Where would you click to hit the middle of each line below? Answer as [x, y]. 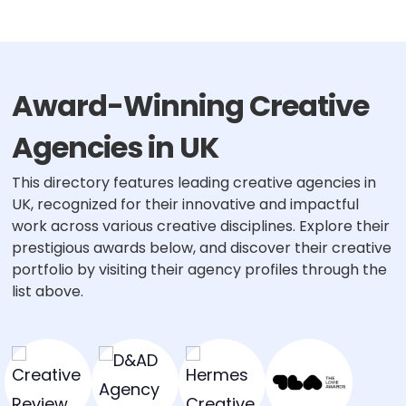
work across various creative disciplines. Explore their [200, 226]
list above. [47, 291]
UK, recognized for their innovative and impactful [185, 204]
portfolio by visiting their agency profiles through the [199, 270]
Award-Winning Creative [190, 106]
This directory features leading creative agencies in [193, 183]
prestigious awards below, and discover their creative [201, 248]
